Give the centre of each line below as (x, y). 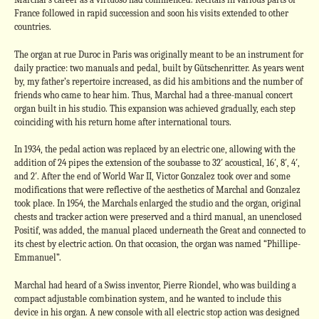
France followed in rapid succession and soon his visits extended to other (151, 13)
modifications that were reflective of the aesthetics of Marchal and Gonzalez (157, 190)
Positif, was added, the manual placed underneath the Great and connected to (159, 230)
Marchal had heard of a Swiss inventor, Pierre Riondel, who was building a (155, 285)
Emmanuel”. (37, 257)
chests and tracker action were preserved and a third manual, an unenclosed (158, 217)
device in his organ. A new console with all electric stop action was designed (157, 312)
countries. (32, 27)
